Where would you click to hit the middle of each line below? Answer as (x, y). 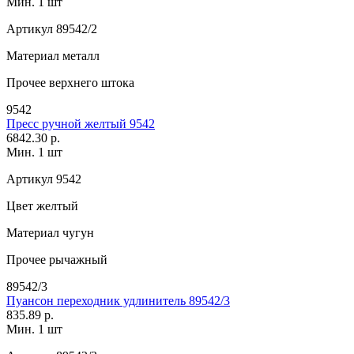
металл (79, 55)
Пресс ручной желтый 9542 (81, 123)
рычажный (77, 259)
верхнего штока (90, 82)
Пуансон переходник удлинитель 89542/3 (118, 300)
